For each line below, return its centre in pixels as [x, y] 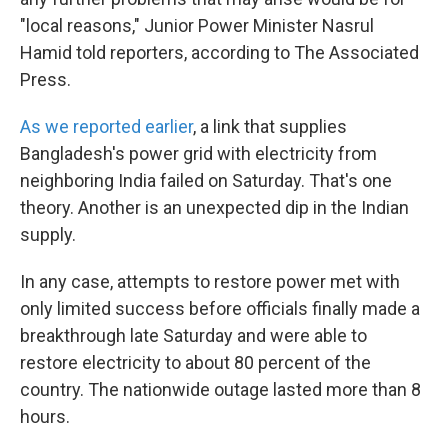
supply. [48, 234]
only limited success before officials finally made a [220, 308]
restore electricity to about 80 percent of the [195, 362]
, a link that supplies [270, 126]
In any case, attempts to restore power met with [210, 281]
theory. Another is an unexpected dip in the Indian [214, 207]
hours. [45, 416]
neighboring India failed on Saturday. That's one [206, 180]
